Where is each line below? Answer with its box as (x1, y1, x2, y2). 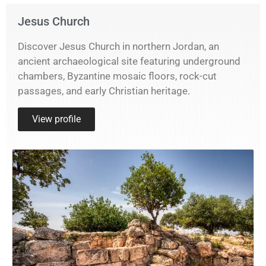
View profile (32, 113, 81, 125)
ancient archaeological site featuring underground (18, 55, 240, 68)
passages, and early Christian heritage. (18, 85, 190, 97)
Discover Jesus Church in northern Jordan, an (18, 40, 219, 53)
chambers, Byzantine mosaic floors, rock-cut (18, 70, 217, 83)
